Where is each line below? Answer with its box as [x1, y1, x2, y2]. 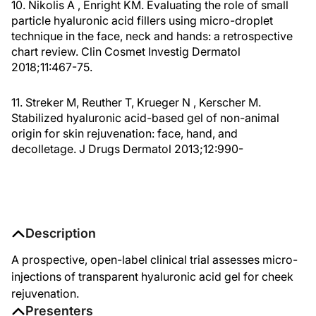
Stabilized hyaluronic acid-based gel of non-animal [11, 111, 279, 125]
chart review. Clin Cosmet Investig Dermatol [11, 44, 241, 59]
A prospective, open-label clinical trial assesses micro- [11, 253, 298, 267]
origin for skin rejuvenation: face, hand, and [11, 126, 238, 140]
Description [25, 226, 96, 241]
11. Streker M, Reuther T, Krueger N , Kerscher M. [11, 95, 261, 109]
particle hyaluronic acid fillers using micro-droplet [11, 13, 273, 28]
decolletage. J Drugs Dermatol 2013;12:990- [11, 142, 243, 156]
